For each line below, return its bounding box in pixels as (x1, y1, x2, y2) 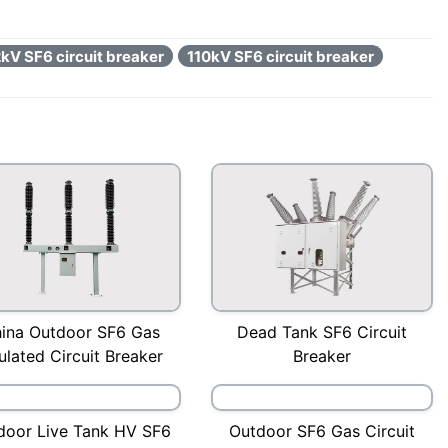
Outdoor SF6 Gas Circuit (229, 420, 415, 441)
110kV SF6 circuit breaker (187, 46, 374, 66)
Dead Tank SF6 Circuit (237, 321, 407, 342)
